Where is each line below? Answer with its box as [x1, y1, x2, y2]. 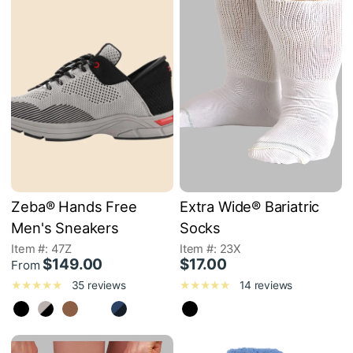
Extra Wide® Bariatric [180, 198, 320, 216]
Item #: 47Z [11, 242, 72, 257]
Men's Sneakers [11, 219, 119, 237]
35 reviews [71, 279, 126, 292]
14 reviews [240, 279, 293, 292]
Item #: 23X [180, 242, 240, 257]
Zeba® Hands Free [11, 198, 137, 216]
